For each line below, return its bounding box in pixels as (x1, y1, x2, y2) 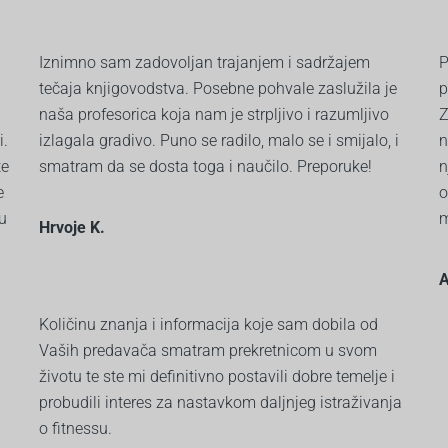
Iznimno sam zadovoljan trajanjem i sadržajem (39, 52, 370, 72)
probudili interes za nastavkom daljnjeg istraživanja (39, 392, 402, 412)
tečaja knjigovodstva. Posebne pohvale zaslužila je (39, 78, 397, 98)
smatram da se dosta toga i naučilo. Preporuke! (39, 156, 372, 176)
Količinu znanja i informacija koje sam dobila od (39, 314, 378, 334)
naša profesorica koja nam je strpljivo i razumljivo (39, 104, 389, 124)
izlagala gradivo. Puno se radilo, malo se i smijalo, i (39, 130, 399, 150)
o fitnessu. (39, 418, 112, 438)
